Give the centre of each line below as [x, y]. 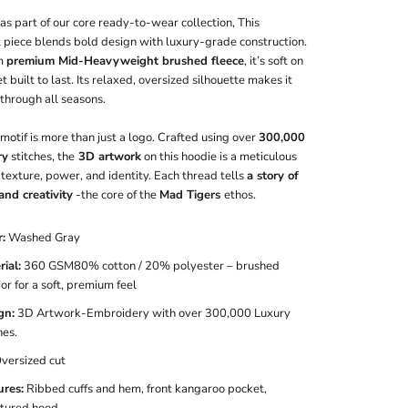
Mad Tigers [192, 195]
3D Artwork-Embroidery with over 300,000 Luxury [153, 313]
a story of [273, 176]
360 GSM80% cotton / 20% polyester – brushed [150, 265]
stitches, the [41, 157]
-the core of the [116, 195]
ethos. [240, 195]
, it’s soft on [274, 61]
